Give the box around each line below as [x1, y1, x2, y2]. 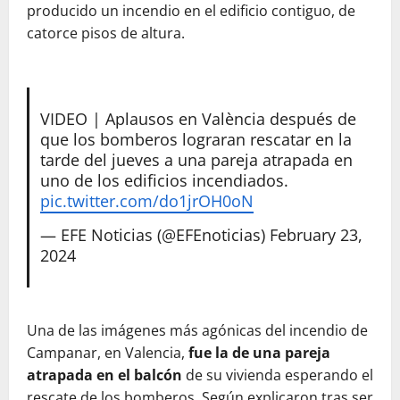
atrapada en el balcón [27, 365, 182, 385]
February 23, [269, 224, 362, 246]
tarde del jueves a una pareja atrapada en [39, 149, 353, 171]
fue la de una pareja [188, 343, 330, 362]
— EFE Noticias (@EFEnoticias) [39, 224, 270, 246]
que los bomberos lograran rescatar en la [39, 129, 352, 151]
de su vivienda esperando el [182, 365, 373, 385]
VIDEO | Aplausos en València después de [39, 108, 356, 130]
